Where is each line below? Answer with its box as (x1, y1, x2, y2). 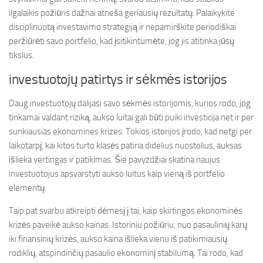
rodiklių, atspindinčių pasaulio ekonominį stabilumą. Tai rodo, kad (9, 248, 243, 258)
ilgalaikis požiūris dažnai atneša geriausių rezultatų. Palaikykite (9, 8, 235, 18)
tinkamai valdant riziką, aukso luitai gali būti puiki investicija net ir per (9, 112, 254, 123)
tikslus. (9, 50, 34, 60)
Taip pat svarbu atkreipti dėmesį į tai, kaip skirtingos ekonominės (9, 205, 242, 216)
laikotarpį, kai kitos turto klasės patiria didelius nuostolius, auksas (9, 140, 242, 151)
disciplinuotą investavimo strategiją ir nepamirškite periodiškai (9, 22, 236, 32)
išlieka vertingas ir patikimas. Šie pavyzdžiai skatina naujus (9, 154, 220, 165)
